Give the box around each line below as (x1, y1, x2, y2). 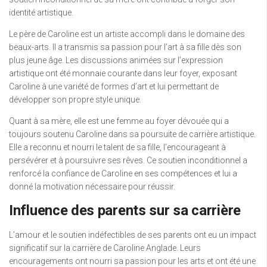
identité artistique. (9, 8, 73, 18)
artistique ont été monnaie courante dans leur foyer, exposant (9, 69, 237, 79)
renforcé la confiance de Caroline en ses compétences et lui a (9, 169, 237, 179)
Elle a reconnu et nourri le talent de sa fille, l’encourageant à (9, 142, 226, 153)
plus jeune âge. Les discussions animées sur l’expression (9, 55, 223, 66)
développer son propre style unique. (9, 95, 141, 105)
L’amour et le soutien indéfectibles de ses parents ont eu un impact (9, 230, 256, 240)
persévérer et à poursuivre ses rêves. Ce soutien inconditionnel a (9, 156, 247, 166)
